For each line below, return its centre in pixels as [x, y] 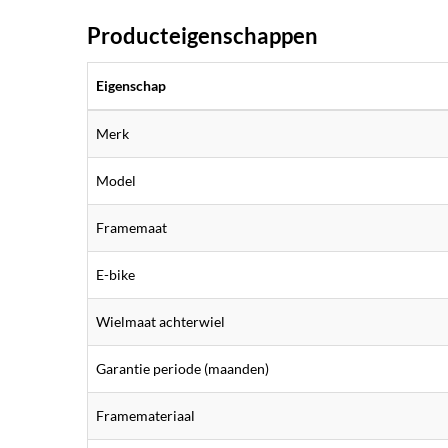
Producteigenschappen [202, 35]
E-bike [115, 274]
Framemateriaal [145, 415]
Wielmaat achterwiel [160, 321]
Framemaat [131, 227]
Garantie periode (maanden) [182, 368]
